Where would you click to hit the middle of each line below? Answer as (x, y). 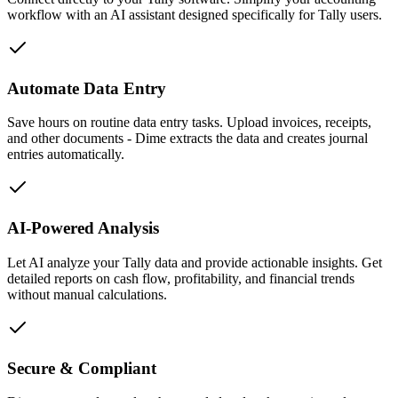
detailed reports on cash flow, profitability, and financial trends (181, 278)
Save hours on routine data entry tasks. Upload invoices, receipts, (189, 123)
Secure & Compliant (82, 368)
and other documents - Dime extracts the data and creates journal (187, 139)
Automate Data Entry (87, 88)
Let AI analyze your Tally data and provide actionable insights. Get (195, 262)
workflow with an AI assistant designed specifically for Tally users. (195, 14)
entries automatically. (66, 155)
